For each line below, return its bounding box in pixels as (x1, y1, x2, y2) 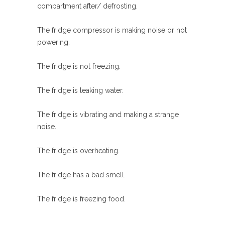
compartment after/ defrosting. (37, 2, 138, 10)
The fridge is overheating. (37, 147, 120, 155)
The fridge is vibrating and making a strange (37, 110, 179, 119)
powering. (37, 38, 70, 46)
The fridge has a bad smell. (37, 171, 126, 179)
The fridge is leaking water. (37, 86, 124, 94)
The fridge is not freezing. (37, 62, 121, 70)
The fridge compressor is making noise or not (37, 26, 187, 34)
